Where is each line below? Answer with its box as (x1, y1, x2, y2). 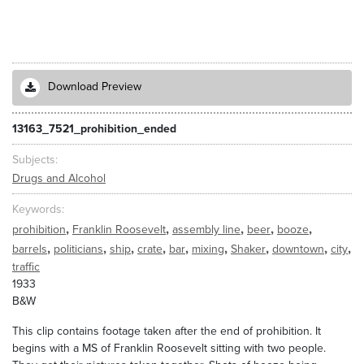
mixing (192, 242, 224, 256)
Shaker (231, 242, 266, 256)
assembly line (172, 223, 240, 236)
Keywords (12, 202, 62, 217)
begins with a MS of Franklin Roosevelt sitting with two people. (12, 341, 326, 355)
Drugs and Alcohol (12, 171, 106, 185)
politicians (54, 242, 103, 256)
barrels (12, 242, 47, 256)
